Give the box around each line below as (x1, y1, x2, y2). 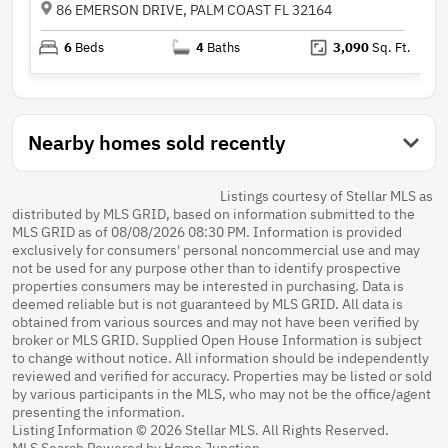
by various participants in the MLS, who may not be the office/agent (12, 385, 431, 404)
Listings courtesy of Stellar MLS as (219, 187, 433, 206)
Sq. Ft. (369, 39, 411, 57)
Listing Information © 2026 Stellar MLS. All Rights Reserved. (12, 421, 389, 440)
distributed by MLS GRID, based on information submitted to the (12, 205, 415, 224)
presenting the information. (12, 403, 185, 422)
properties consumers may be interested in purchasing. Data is (12, 277, 404, 296)
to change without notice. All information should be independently (12, 349, 429, 368)
